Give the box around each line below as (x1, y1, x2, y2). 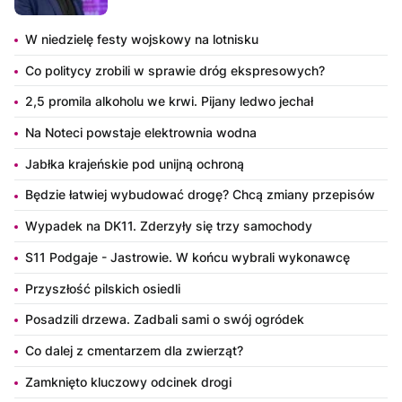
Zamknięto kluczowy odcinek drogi (25, 373, 232, 389)
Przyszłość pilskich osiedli (25, 280, 180, 296)
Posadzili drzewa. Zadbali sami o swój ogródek (25, 311, 304, 328)
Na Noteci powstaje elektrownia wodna (25, 124, 257, 140)
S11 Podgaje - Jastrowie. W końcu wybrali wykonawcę (25, 249, 350, 265)
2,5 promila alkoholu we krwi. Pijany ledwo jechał (25, 93, 313, 109)
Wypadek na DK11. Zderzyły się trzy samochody (25, 218, 312, 234)
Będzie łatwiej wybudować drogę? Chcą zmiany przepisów (25, 187, 375, 203)
